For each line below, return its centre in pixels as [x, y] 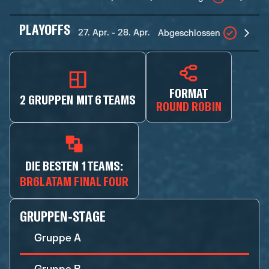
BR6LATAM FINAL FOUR [74, 181]
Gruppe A [58, 238]
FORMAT [189, 92]
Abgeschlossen [189, 33]
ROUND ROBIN [189, 106]
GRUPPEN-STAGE [63, 216]
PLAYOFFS [45, 29]
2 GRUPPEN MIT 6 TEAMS [78, 99]
